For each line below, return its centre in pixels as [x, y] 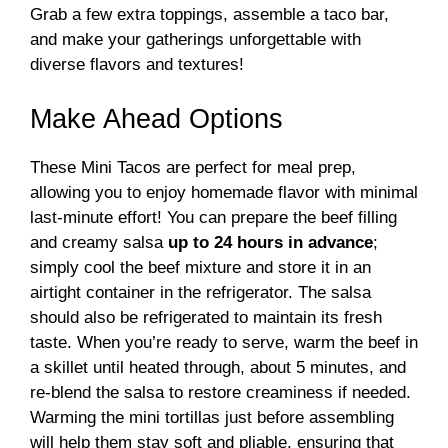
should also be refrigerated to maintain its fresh [206, 317]
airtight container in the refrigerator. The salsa [200, 292]
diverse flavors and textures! [137, 65]
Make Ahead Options [156, 118]
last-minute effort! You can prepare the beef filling [213, 217]
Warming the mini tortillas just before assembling [212, 417]
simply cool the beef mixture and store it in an [200, 267]
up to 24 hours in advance [270, 242]
